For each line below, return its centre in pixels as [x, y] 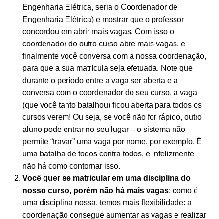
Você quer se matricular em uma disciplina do [107, 178]
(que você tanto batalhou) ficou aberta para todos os [112, 105]
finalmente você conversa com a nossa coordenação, [114, 56]
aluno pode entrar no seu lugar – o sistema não [104, 129]
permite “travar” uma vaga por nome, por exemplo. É [112, 141]
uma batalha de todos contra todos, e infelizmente [108, 153]
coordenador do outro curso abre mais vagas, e [104, 44]
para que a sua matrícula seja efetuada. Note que [108, 68]
